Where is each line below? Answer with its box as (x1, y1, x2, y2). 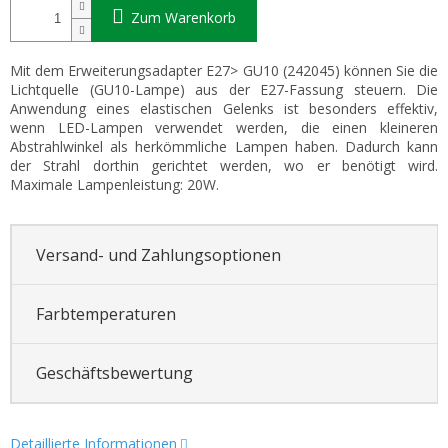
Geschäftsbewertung (35, 361, 193, 384)
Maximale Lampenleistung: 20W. (10, 175, 219, 195)
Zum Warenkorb (131, 8, 236, 28)
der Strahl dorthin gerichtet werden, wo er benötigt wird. (10, 156, 438, 176)
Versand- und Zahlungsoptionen (35, 243, 281, 266)
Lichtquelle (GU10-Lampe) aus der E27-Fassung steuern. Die (10, 80, 438, 100)
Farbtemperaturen (35, 302, 176, 325)
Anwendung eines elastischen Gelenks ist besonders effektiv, (10, 99, 438, 119)
